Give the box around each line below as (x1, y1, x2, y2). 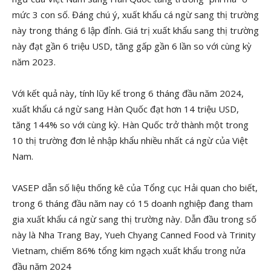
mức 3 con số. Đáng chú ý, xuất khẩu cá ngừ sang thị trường (12, 8, 259, 21)
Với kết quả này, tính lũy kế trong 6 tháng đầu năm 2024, (12, 87, 244, 99)
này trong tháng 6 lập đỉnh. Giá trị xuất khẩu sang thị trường (12, 24, 259, 36)
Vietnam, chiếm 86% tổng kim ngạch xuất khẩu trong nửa (12, 244, 246, 256)
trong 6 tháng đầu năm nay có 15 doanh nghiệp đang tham (12, 197, 253, 209)
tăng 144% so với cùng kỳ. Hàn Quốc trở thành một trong (12, 119, 249, 131)
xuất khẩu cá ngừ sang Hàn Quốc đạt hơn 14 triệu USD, (12, 103, 239, 115)
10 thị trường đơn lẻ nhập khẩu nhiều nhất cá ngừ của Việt (12, 134, 248, 146)
